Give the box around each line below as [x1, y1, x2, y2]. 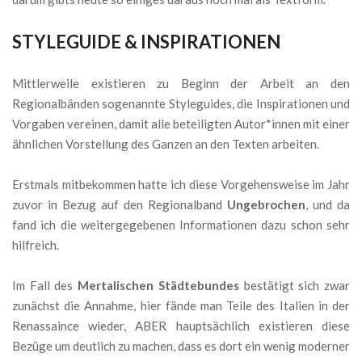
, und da [305, 197, 350, 213]
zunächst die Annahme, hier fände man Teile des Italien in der [12, 298, 350, 314]
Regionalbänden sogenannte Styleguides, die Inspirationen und [12, 96, 350, 112]
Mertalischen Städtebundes [78, 278, 239, 293]
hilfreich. [12, 238, 59, 253]
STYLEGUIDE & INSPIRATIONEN [12, 31, 280, 53]
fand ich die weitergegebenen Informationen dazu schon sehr [12, 217, 350, 233]
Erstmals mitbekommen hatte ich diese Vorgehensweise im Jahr [12, 177, 350, 192]
